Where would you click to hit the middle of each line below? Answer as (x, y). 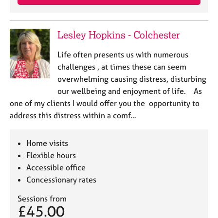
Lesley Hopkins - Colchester (118, 35)
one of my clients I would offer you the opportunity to (105, 103)
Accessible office (56, 167)
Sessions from (42, 199)
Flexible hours (51, 155)
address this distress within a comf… (73, 115)
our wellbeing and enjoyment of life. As (129, 91)
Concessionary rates (62, 180)
